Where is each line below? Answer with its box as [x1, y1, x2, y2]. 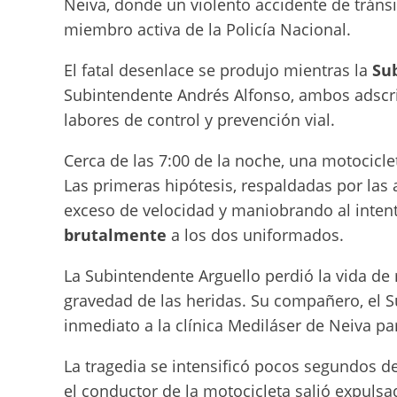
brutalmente [64, 224, 167, 245]
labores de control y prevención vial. [64, 109, 335, 130]
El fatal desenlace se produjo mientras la [64, 59, 372, 81]
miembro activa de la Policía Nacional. [64, 19, 351, 40]
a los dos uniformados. [167, 224, 344, 245]
